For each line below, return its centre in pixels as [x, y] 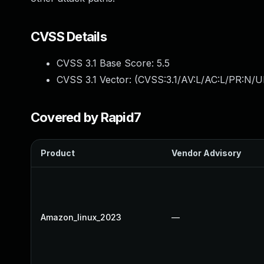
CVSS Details [69, 37]
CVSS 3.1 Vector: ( [97, 80]
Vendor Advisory [206, 153]
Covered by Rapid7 [86, 117]
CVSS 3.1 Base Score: [107, 63]
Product [58, 153]
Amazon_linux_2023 [81, 217]
